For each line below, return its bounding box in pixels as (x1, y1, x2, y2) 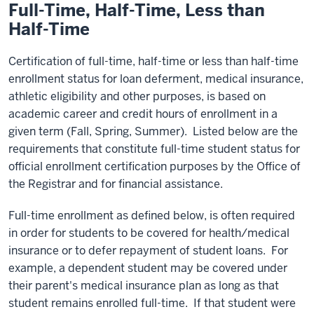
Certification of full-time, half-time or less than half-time (8, 54, 299, 69)
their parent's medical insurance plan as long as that (8, 278, 279, 293)
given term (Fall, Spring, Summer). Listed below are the (8, 124, 298, 139)
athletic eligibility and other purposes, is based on (8, 89, 266, 104)
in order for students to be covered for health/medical (8, 226, 289, 240)
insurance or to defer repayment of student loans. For (8, 243, 288, 258)
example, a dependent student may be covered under (8, 261, 287, 275)
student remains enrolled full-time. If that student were (8, 296, 296, 310)
